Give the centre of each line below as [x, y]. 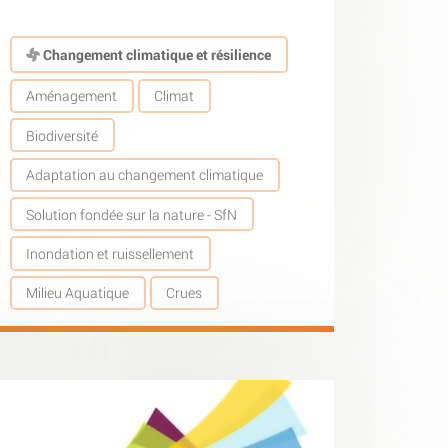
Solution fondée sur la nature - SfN [132, 214]
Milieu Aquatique [78, 293]
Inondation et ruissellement [110, 254]
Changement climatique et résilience [156, 54]
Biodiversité [62, 135]
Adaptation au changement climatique [145, 175]
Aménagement [72, 96]
